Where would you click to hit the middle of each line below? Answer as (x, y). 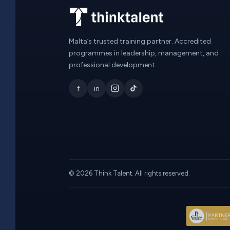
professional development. (113, 65)
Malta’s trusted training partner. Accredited (140, 41)
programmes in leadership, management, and (144, 53)
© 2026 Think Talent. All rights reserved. (130, 173)
